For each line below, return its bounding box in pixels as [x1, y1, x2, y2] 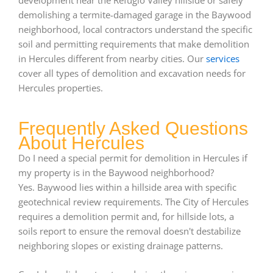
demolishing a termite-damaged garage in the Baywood [18, 8, 251, 21]
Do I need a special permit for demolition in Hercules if [18, 152, 247, 165]
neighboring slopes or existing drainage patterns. [18, 239, 223, 252]
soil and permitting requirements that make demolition [18, 37, 249, 50]
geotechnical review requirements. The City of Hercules [18, 196, 249, 208]
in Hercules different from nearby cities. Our [18, 52, 206, 65]
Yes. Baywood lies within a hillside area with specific [18, 181, 236, 194]
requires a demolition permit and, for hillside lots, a [18, 210, 234, 223]
